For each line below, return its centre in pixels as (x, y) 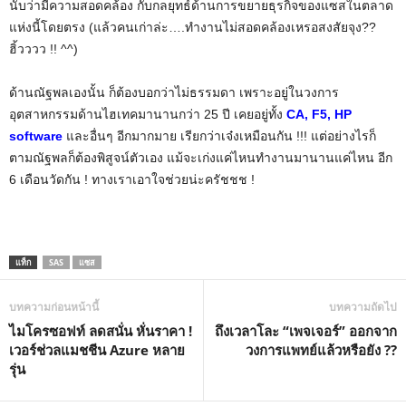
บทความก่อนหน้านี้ (54, 306)
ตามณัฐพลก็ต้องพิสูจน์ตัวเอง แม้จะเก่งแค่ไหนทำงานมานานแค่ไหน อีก (201, 157)
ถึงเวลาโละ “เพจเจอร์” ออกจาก (306, 330)
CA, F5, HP (319, 114)
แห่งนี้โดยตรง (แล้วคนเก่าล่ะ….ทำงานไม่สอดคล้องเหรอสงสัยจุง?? (193, 27)
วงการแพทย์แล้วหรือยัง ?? (321, 349)
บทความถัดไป (363, 306)
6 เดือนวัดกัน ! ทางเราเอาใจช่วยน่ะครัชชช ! (132, 179)
